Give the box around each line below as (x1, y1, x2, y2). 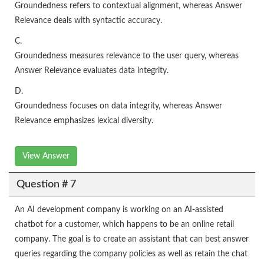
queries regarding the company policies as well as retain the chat (15, 250, 247, 259)
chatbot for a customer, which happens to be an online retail (15, 220, 234, 229)
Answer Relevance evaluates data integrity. (15, 67, 169, 75)
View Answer (22, 152, 70, 161)
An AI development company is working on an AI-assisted (15, 206, 223, 214)
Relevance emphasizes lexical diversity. (15, 117, 153, 126)
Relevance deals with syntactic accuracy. (15, 16, 162, 25)
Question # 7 (16, 179, 76, 190)
